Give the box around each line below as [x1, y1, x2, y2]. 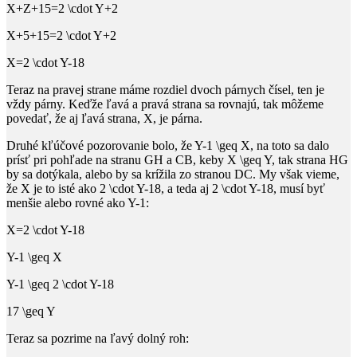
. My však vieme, [253, 167, 339, 181]
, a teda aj [161, 181, 212, 195]
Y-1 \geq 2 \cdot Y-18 [6, 277, 114, 291]
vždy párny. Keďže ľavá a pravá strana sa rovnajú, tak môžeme [6, 96, 324, 111]
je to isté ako [30, 181, 100, 195]
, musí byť [273, 181, 325, 195]
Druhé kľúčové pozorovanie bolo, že [6, 138, 194, 152]
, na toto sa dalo [250, 138, 329, 152]
